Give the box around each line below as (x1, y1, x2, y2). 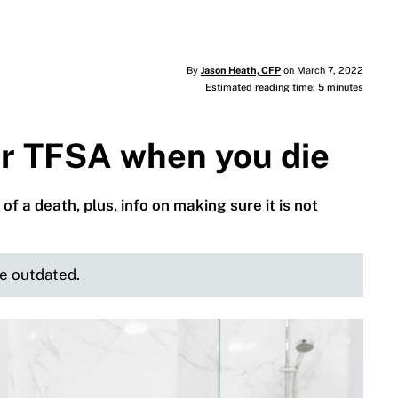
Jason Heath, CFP (200, 65, 281, 76)
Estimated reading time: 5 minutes (204, 82, 363, 93)
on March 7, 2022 (280, 65, 363, 76)
